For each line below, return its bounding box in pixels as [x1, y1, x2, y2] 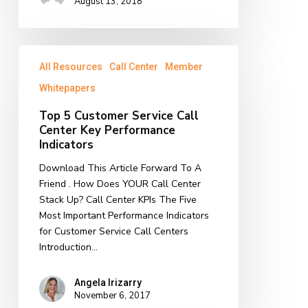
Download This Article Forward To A [38, 161, 201, 175]
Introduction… [38, 240, 98, 254]
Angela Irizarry [74, 277, 142, 289]
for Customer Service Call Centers [38, 224, 188, 238]
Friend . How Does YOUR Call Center [38, 177, 201, 190]
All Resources [38, 60, 102, 72]
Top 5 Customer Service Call [38, 107, 199, 124]
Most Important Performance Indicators [38, 208, 209, 222]
